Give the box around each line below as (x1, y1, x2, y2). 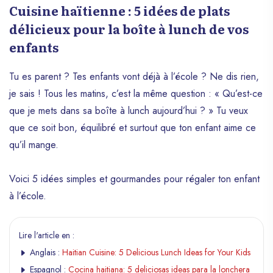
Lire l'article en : (19, 229, 74, 241)
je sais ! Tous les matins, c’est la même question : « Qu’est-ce (9, 87, 263, 101)
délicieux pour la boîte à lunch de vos (9, 19, 249, 38)
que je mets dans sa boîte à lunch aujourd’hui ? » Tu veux (9, 104, 248, 118)
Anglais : (27, 246, 62, 258)
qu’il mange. (9, 138, 58, 152)
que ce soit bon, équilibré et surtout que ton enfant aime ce (9, 121, 256, 135)
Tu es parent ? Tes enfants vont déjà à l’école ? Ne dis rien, (9, 69, 259, 83)
